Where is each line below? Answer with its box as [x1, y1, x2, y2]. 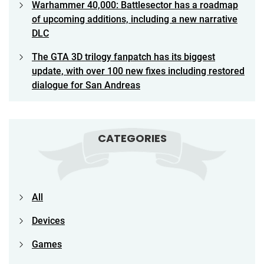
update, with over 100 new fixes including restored [32, 65, 245, 77]
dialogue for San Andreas [32, 79, 140, 91]
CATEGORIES [97, 130, 167, 146]
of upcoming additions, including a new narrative [32, 13, 237, 25]
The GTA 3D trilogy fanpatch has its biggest [32, 51, 215, 62]
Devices [32, 214, 65, 226]
